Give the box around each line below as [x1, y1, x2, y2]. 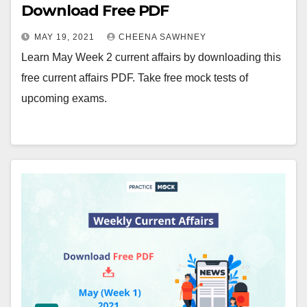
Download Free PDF [21, 1, 169, 21]
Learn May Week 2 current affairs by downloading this [21, 51, 281, 64]
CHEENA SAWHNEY [119, 32, 206, 42]
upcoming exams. [21, 93, 107, 105]
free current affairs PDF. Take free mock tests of [21, 72, 248, 84]
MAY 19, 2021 [34, 32, 97, 42]
